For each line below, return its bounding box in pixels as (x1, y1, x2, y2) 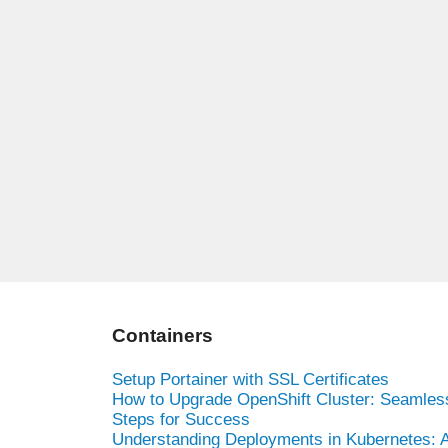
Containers (112, 324, 213, 346)
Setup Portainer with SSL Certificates (112, 369, 389, 389)
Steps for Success (112, 409, 250, 429)
